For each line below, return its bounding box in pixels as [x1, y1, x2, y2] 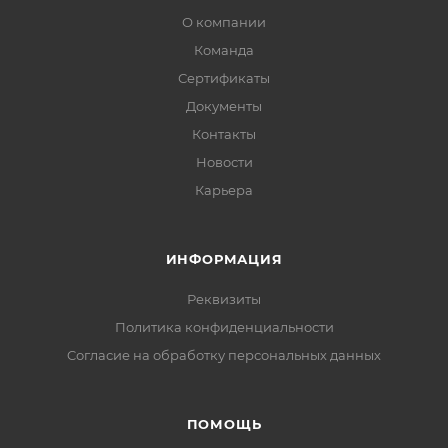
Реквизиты [187, 291, 261, 307]
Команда [194, 42, 254, 58]
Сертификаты [178, 70, 270, 86]
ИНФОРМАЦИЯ [165, 251, 283, 267]
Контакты [192, 126, 256, 142]
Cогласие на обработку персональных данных [67, 347, 381, 363]
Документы [186, 98, 262, 114]
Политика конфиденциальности [114, 319, 334, 335]
